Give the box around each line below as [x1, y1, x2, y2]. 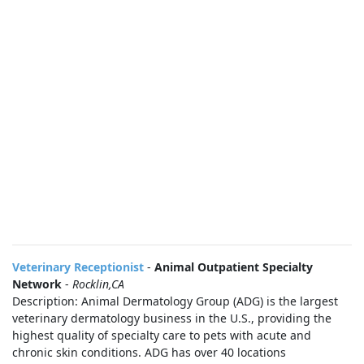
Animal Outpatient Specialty [154, 259, 313, 275]
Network [12, 276, 62, 292]
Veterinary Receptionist [12, 259, 144, 275]
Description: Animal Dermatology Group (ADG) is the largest [12, 293, 338, 309]
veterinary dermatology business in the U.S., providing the [12, 310, 331, 326]
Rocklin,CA [72, 276, 124, 292]
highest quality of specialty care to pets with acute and [12, 327, 311, 343]
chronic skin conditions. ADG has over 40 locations [12, 344, 286, 360]
